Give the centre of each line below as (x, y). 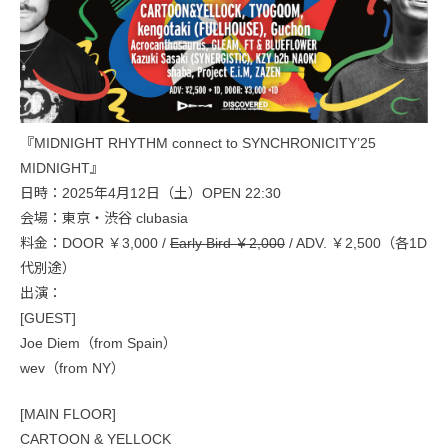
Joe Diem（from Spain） (98, 342)
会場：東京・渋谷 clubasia (104, 217)
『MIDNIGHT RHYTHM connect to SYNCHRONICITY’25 (198, 142)
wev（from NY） (72, 367)
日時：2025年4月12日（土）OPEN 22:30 (150, 192)
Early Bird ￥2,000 (227, 242)
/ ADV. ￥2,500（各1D (356, 242)
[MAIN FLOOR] (68, 413)
